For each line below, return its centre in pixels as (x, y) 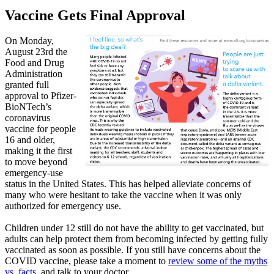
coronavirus (28, 118)
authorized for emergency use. (63, 206)
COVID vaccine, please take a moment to (87, 261)
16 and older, (30, 140)
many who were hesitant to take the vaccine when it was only (123, 195)
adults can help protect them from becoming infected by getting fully (136, 239)
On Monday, (29, 41)
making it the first (39, 151)
